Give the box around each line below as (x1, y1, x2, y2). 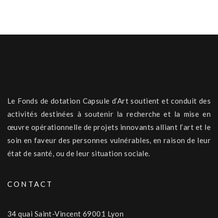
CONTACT (7, 180, 54, 189)
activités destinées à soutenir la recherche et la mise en (7, 109, 211, 119)
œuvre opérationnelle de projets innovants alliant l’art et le (7, 123, 211, 132)
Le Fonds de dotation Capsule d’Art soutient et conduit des (7, 96, 211, 106)
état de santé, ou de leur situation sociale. (7, 149, 150, 158)
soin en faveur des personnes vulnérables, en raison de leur (7, 136, 211, 145)
